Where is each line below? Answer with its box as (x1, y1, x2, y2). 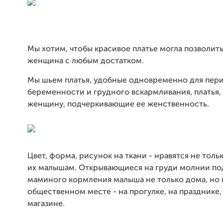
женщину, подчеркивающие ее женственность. (27, 101, 209, 109)
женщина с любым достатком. (27, 57, 144, 65)
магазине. (27, 200, 65, 208)
